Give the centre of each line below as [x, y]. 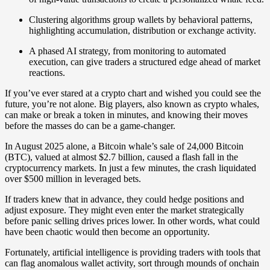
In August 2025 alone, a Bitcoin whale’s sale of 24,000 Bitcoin [124, 146]
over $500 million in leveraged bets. [73, 179]
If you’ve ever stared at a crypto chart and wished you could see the [133, 93]
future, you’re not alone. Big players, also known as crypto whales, [132, 104]
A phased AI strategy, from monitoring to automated [127, 51]
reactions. [47, 73]
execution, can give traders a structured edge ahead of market [145, 62]
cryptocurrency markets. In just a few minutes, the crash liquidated [130, 168]
